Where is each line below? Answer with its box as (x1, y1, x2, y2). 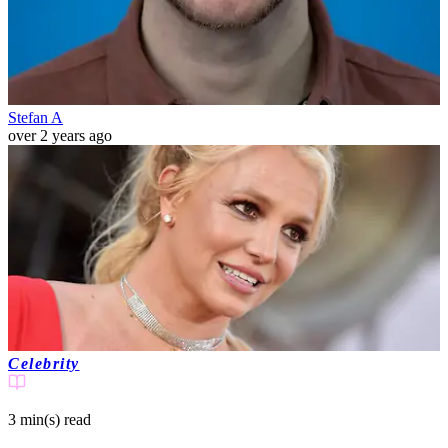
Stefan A (8, 109, 63, 127)
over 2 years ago (8, 127, 112, 145)
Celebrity (8, 354, 80, 372)
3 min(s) (8, 410, 60, 428)
